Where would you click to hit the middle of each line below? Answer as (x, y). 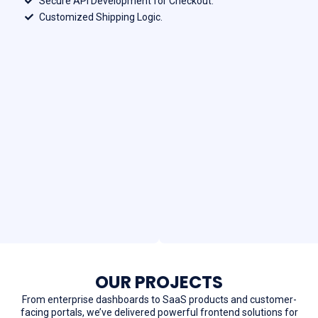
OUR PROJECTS (159, 282)
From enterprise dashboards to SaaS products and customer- (159, 299)
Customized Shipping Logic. (101, 17)
